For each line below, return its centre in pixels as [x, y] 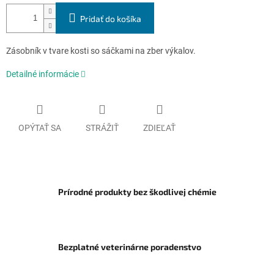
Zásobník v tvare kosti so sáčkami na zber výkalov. [101, 51]
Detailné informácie [43, 74]
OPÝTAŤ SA [40, 128]
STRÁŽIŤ [102, 128]
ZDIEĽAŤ [159, 128]
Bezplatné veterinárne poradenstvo [130, 246]
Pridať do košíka [111, 19]
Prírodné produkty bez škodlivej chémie [137, 191]
